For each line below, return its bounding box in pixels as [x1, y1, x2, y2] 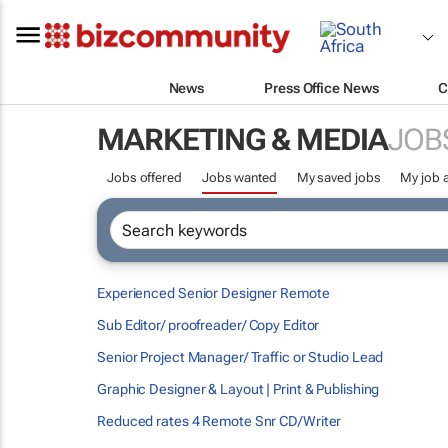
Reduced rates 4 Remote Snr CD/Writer [97, 413, 342, 429]
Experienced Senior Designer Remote [97, 285, 330, 301]
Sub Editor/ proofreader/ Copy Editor [97, 317, 320, 333]
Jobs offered [107, 170, 182, 185]
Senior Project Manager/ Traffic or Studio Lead [97, 349, 384, 365]
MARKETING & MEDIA [97, 122, 388, 157]
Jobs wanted [201, 170, 277, 185]
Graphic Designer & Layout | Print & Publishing [97, 381, 380, 397]
